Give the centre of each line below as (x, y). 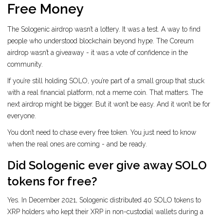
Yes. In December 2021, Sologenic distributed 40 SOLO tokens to (104, 200)
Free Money (45, 9)
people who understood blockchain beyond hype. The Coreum (100, 41)
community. (25, 64)
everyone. (22, 116)
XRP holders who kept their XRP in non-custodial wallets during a (105, 212)
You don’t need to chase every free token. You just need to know (102, 133)
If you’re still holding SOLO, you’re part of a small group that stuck (106, 81)
